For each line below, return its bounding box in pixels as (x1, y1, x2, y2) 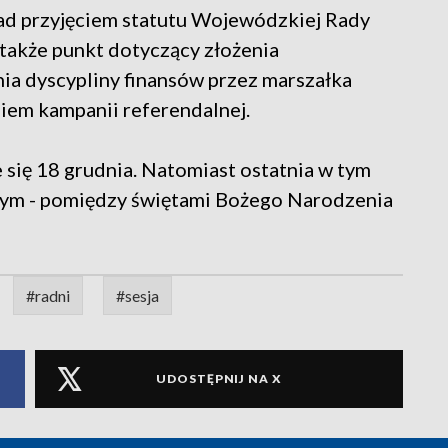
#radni (26, 285, 70, 305)
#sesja (116, 285, 159, 305)
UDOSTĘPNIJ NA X (156, 371, 282, 387)
